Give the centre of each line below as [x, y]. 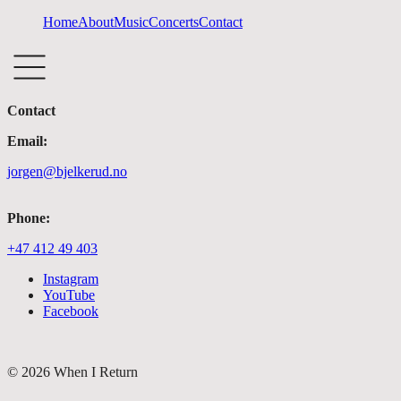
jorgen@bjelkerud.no [67, 171]
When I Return [94, 371]
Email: [27, 141]
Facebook [71, 311]
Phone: [29, 218]
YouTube [69, 294]
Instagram [71, 278]
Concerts [174, 22]
